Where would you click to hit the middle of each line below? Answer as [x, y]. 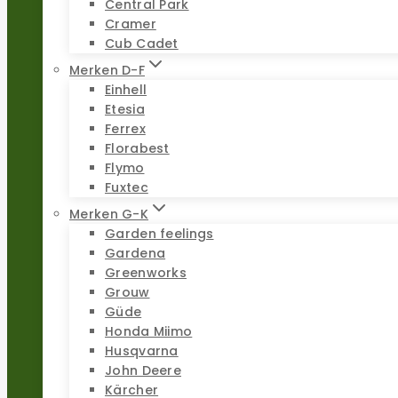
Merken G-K [109, 214]
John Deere [143, 370]
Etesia [125, 109]
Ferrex [125, 128]
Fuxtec [127, 187]
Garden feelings [159, 233]
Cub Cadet [142, 43]
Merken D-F [107, 70]
